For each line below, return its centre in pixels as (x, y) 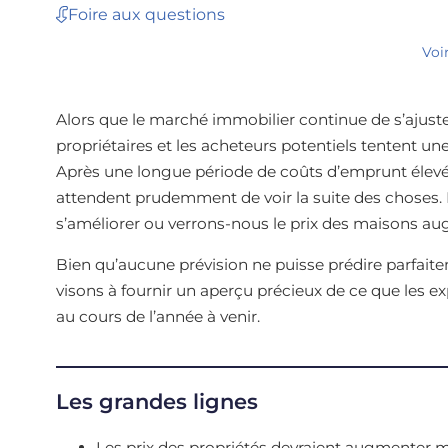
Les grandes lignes (156, 401)
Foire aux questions (146, 14)
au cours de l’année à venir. (157, 317)
